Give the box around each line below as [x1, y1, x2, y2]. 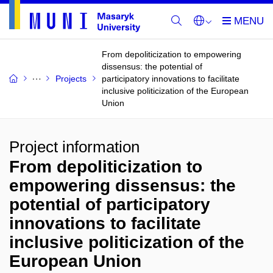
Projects [55, 74, 87, 83]
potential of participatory [9, 195, 210, 214]
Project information [9, 138, 140, 156]
